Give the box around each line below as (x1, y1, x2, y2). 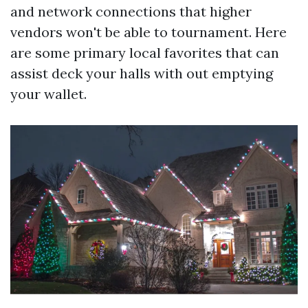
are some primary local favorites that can (10, 44, 279, 61)
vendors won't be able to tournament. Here (10, 23, 287, 41)
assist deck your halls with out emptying (10, 65, 273, 82)
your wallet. (10, 85, 87, 102)
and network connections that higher (10, 3, 252, 20)
